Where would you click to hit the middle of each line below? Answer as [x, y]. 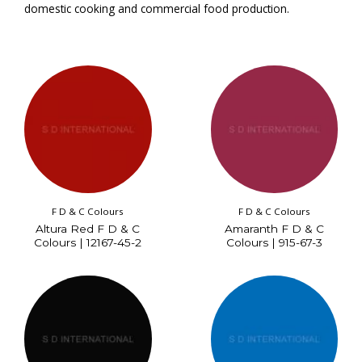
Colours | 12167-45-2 [88, 242]
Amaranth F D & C [274, 228]
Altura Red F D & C [88, 228]
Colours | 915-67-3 [274, 242]
